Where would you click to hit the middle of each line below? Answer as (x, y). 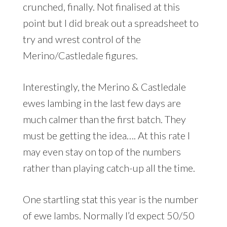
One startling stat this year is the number (110, 199)
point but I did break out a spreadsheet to (110, 23)
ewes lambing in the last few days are (102, 103)
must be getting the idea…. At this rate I (106, 135)
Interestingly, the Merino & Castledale (104, 86)
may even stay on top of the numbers (102, 151)
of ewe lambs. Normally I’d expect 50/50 (108, 215)
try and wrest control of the (82, 39)
